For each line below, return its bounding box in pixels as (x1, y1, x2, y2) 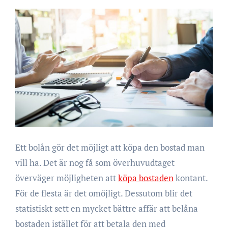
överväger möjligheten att (15, 172, 118, 184)
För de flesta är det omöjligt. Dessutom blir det (15, 187, 192, 199)
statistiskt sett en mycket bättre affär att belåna (15, 202, 198, 214)
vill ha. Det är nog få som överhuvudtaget (15, 156, 175, 168)
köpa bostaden (118, 172, 174, 184)
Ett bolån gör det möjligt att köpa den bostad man (15, 141, 205, 153)
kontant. (173, 172, 208, 184)
